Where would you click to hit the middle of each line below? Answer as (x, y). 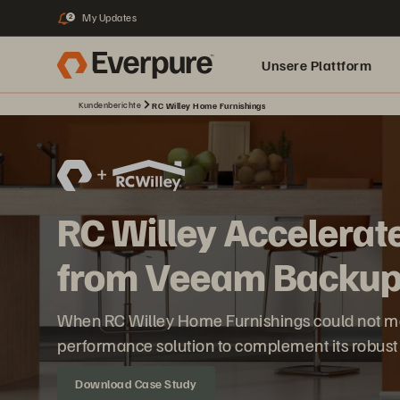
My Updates (109, 17)
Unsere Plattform (317, 65)
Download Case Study (136, 383)
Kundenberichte (110, 104)
